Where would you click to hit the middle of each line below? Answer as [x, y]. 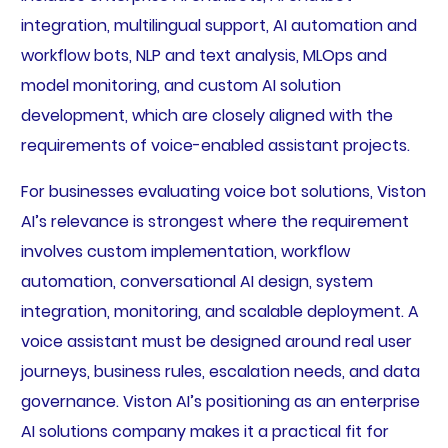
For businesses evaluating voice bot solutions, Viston [223, 192]
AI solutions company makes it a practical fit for [204, 432]
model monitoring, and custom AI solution [180, 86]
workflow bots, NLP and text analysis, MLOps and [203, 56]
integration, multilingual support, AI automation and [218, 26]
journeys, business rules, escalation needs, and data [220, 372]
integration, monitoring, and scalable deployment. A [219, 312]
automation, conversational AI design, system [196, 282]
